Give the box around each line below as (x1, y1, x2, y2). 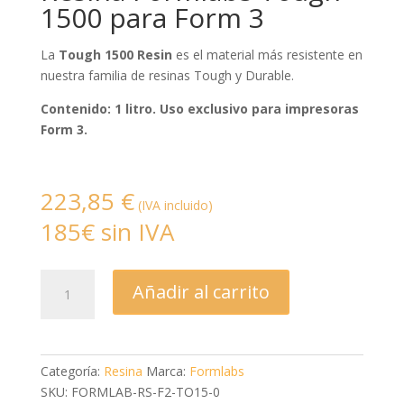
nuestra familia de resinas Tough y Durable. (40, 67, 298, 85)
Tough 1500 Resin (58, 46, 172, 64)
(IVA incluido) (137, 197, 213, 215)
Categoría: (40, 363, 104, 381)
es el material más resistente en (171, 46, 363, 64)
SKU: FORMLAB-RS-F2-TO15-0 (40, 383, 220, 401)
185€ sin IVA (40, 216, 174, 249)
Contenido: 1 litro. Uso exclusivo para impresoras (40, 100, 359, 118)
